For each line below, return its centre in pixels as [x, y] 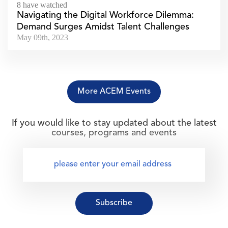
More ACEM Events [114, 91]
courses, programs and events [114, 133]
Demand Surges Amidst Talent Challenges [103, 27]
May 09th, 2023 [42, 37]
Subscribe [114, 203]
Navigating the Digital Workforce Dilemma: [105, 15]
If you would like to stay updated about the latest [114, 123]
